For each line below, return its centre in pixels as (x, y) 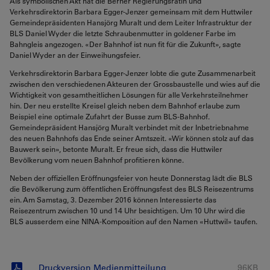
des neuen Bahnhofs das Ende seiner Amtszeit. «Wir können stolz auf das (132, 138)
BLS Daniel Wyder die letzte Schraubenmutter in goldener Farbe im (123, 33)
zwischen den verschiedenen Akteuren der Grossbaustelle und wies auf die (135, 84)
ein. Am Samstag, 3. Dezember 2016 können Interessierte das (113, 199)
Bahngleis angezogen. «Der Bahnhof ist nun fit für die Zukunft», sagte (125, 44)
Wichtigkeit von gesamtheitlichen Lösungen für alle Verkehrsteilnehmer (129, 95)
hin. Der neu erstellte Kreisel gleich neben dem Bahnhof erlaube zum (125, 105)
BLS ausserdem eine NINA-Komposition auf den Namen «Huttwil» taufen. (133, 221)
